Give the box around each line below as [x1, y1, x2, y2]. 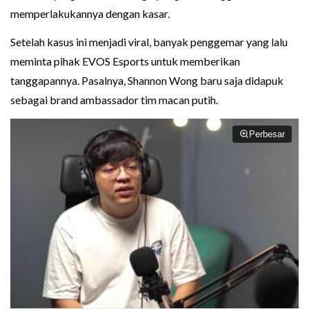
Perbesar [249, 128, 285, 139]
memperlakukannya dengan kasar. [10, 6, 170, 20]
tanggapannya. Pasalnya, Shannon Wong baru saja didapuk [10, 73, 283, 87]
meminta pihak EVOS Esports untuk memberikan [10, 54, 240, 68]
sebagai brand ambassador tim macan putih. [10, 92, 218, 106]
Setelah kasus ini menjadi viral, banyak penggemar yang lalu [10, 34, 288, 48]
